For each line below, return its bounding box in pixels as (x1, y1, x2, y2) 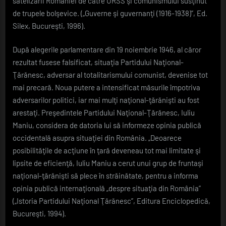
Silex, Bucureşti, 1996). (13, 21, 85, 30)
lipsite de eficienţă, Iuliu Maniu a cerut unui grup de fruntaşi (13, 158, 203, 168)
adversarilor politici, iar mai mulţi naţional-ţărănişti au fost (13, 95, 199, 105)
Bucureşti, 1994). (13, 209, 66, 218)
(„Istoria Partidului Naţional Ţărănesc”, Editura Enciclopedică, (13, 196, 210, 206)
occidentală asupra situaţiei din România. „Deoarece (13, 133, 182, 143)
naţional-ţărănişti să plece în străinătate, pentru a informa (13, 171, 198, 181)
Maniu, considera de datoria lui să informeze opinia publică (13, 121, 201, 130)
